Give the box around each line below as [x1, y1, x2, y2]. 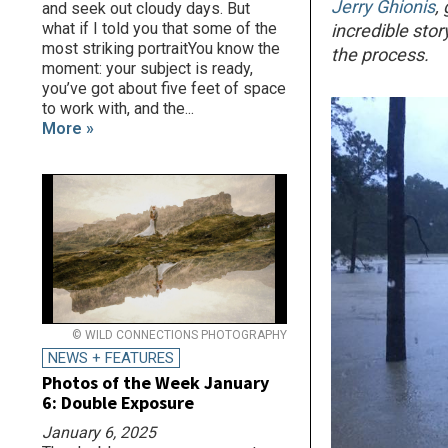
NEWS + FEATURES [48, 349, 174, 368]
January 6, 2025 [42, 423, 156, 443]
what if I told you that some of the [42, 19, 277, 39]
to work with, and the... [42, 99, 194, 119]
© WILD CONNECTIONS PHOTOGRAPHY [71, 328, 287, 343]
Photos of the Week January [42, 371, 269, 395]
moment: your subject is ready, [42, 59, 253, 79]
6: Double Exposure [42, 391, 194, 415]
